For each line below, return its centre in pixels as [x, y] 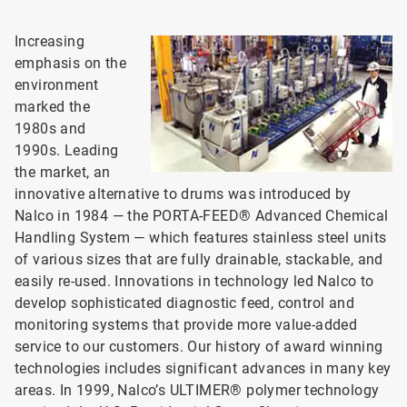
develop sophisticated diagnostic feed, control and [184, 303]
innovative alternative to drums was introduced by [183, 194]
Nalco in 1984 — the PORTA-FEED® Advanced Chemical [202, 216]
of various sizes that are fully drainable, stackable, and [199, 259]
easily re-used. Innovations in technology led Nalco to [194, 281]
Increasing [50, 41]
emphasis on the [71, 63]
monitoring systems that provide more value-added [186, 325]
